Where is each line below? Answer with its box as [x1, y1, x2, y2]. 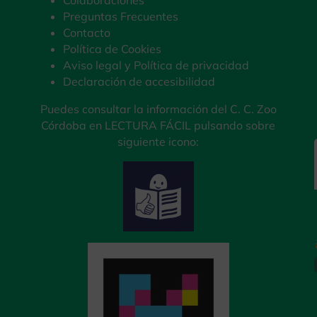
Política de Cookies [63, 41, 162, 56]
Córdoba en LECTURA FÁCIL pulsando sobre [41, 117, 276, 132]
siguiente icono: [117, 134, 200, 149]
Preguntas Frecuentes [63, 8, 179, 23]
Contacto [63, 25, 111, 40]
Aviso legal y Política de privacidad [63, 57, 250, 72]
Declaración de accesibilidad [63, 74, 216, 88]
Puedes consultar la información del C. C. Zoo [40, 101, 277, 116]
